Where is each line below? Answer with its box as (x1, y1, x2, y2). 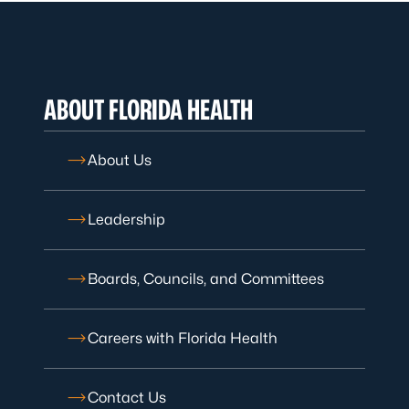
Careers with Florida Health (88, 330, 278, 347)
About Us (88, 152, 152, 169)
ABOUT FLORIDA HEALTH (44, 93, 253, 126)
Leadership (88, 211, 165, 228)
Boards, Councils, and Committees (88, 270, 324, 288)
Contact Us (88, 389, 166, 406)
